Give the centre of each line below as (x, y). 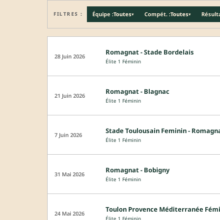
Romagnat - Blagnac (137, 91)
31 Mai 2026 (69, 174)
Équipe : (103, 14)
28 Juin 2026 (70, 56)
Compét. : (157, 14)
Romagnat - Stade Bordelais (150, 52)
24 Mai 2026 (69, 213)
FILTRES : (68, 14)
